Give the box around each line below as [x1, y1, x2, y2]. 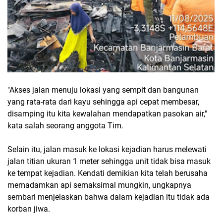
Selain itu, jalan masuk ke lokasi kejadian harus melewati [7, 145, 207, 154]
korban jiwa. [7, 204, 50, 214]
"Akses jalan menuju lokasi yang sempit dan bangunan [7, 85, 199, 95]
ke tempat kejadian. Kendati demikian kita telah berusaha [7, 168, 208, 178]
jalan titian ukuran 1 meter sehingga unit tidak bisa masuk [7, 157, 211, 166]
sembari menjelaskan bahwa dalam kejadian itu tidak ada [7, 192, 210, 202]
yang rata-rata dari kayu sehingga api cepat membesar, [7, 97, 199, 107]
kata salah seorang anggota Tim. [7, 121, 123, 130]
